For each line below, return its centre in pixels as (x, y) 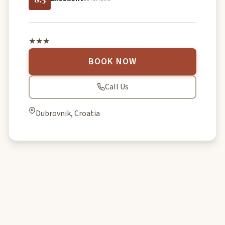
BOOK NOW (113, 61)
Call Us (117, 87)
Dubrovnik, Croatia (68, 113)
